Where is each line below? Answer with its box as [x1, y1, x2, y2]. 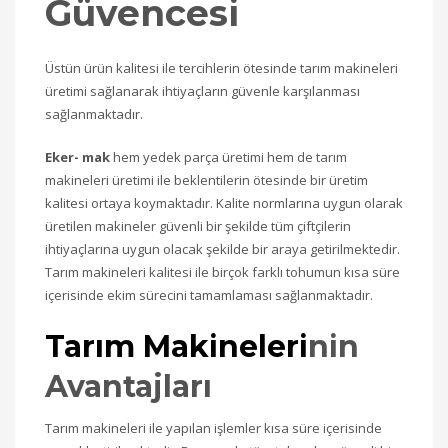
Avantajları [45, 368, 212, 406]
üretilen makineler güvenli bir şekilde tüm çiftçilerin [45, 217, 351, 236]
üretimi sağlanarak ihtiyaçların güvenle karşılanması [45, 82, 360, 101]
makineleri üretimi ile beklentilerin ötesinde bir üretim [45, 171, 368, 190]
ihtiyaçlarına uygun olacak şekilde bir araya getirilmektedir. [45, 240, 400, 259]
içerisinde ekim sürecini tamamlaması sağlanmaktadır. [45, 286, 373, 305]
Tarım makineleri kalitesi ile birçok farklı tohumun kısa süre [45, 263, 400, 282]
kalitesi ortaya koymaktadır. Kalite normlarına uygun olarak [45, 194, 403, 213]
